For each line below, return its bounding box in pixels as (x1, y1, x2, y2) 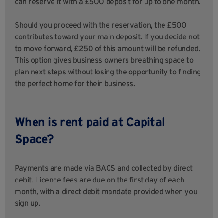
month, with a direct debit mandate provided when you (15, 187, 198, 196)
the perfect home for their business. (15, 79, 135, 88)
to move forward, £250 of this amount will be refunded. (15, 44, 200, 53)
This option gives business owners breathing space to (15, 55, 194, 65)
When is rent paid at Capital (15, 115, 165, 129)
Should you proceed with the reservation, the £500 (15, 20, 187, 30)
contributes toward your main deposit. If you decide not (15, 32, 200, 41)
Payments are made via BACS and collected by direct (15, 163, 193, 173)
